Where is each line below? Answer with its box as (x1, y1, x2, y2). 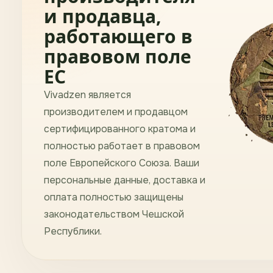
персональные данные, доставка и (44, 174, 205, 187)
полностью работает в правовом (44, 140, 200, 153)
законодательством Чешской (44, 208, 184, 221)
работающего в (44, 24, 193, 49)
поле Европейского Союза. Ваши (44, 157, 199, 170)
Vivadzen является (44, 88, 131, 102)
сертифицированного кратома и (44, 122, 196, 136)
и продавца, (44, 4, 161, 29)
